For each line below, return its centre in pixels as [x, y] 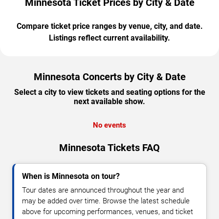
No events [109, 125]
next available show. [109, 102]
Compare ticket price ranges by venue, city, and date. [109, 26]
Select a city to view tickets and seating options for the [109, 92]
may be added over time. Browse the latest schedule [106, 201]
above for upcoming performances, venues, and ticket [108, 212]
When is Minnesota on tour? [71, 176]
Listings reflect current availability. [109, 38]
